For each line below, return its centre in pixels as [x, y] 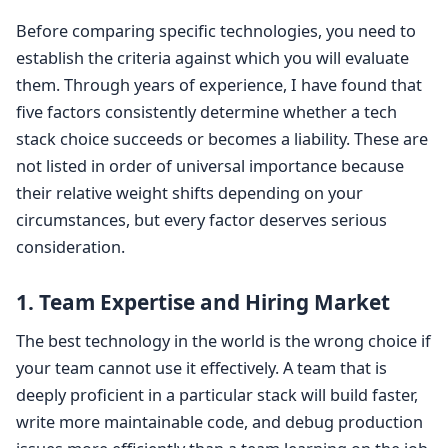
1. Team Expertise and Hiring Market [203, 302]
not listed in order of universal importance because [210, 166]
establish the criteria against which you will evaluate [212, 58]
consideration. [70, 247]
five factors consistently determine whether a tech [206, 112]
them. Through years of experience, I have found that [219, 85]
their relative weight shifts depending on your [189, 193]
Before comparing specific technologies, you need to [216, 31]
